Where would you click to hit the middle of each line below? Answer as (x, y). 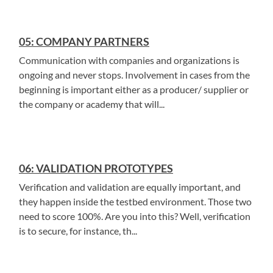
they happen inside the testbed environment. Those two (135, 201)
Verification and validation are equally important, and (130, 187)
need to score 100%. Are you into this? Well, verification (135, 216)
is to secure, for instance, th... (78, 231)
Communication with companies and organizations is (129, 60)
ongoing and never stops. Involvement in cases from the (134, 75)
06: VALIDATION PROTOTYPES (96, 168)
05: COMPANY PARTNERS (84, 41)
